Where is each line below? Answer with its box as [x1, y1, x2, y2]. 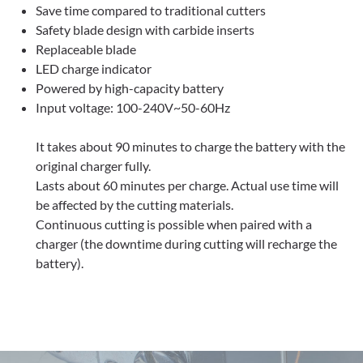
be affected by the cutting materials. [36, 197, 233, 213]
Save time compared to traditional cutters [36, 2, 266, 19]
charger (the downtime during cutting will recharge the [36, 236, 337, 252]
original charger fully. [36, 158, 151, 174]
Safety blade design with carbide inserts [36, 22, 254, 38]
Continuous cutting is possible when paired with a [36, 216, 312, 233]
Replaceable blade [36, 41, 136, 58]
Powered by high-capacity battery [36, 80, 224, 96]
